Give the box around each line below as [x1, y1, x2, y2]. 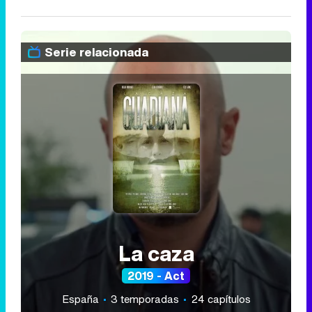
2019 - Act [127, 267, 185, 284]
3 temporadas [110, 290, 179, 306]
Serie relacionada [45, 43, 148, 61]
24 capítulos [190, 290, 251, 306]
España [61, 290, 102, 306]
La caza [118, 237, 194, 269]
